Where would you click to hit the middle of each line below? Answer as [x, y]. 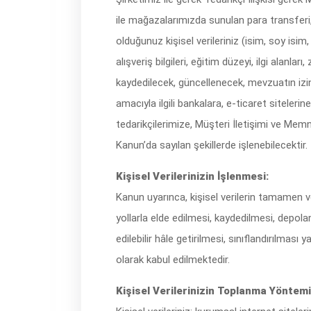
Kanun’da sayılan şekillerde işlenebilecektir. [212, 145]
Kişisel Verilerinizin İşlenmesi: [192, 176]
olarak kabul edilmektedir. [173, 260]
